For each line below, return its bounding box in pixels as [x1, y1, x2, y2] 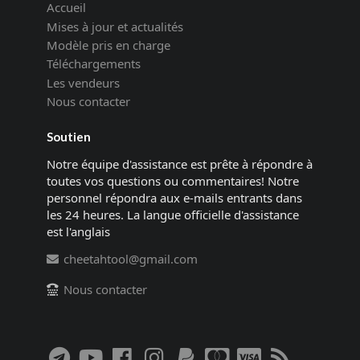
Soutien [46, 129, 91, 145]
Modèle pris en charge [46, 37, 170, 53]
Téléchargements [46, 55, 141, 72]
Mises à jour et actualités [46, 18, 183, 35]
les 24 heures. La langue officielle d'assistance [46, 207, 299, 223]
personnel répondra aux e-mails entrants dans [46, 190, 302, 207]
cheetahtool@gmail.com [63, 251, 198, 268]
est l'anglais [46, 223, 110, 240]
